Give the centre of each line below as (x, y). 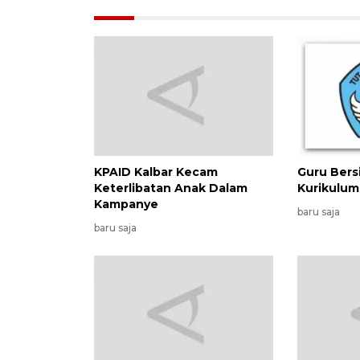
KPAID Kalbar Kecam (156, 172)
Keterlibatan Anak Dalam (171, 188)
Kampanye (126, 204)
